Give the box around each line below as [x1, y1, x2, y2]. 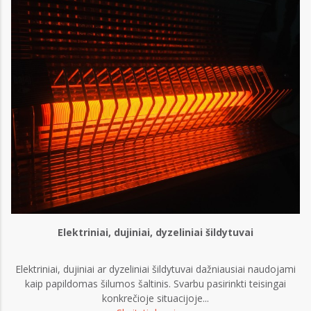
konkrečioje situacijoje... [102, 292, 209, 305]
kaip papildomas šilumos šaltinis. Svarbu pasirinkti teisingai [25, 277, 286, 291]
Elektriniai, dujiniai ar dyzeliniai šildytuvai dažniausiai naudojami [15, 262, 296, 276]
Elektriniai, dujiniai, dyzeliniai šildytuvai [58, 226, 253, 239]
